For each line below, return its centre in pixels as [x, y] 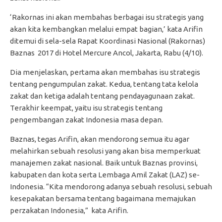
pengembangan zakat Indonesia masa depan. [86, 120]
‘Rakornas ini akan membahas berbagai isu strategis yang [107, 17]
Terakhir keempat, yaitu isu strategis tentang [86, 108]
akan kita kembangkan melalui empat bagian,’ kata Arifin [106, 29]
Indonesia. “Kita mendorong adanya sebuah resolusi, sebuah [111, 187]
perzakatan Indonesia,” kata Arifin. [69, 210]
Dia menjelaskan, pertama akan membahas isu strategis [105, 72]
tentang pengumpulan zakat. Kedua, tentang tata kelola [104, 84]
